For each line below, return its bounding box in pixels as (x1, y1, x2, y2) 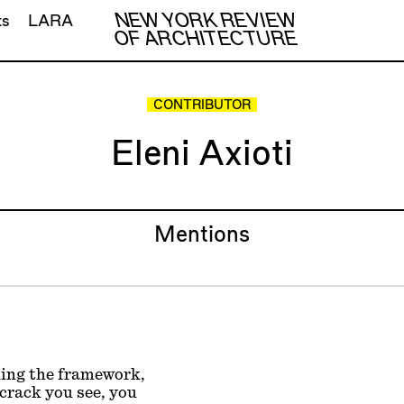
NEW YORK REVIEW (115, 12, 297, 31)
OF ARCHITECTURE (114, 30, 298, 49)
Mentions (154, 224, 250, 246)
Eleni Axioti (110, 137, 293, 171)
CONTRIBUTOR (152, 99, 251, 113)
